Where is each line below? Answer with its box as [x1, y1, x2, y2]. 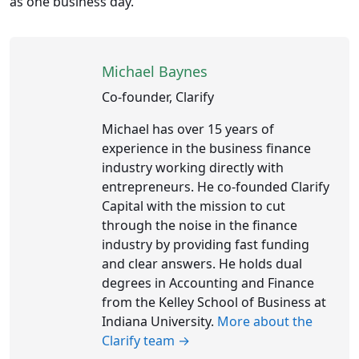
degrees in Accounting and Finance [102, 274, 314, 292]
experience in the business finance [102, 139, 311, 158]
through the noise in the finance [102, 216, 297, 235]
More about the [217, 313, 313, 331]
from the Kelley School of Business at [102, 293, 326, 312]
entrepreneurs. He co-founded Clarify [102, 178, 329, 196]
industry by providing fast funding [102, 236, 309, 254]
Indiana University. [102, 313, 217, 331]
